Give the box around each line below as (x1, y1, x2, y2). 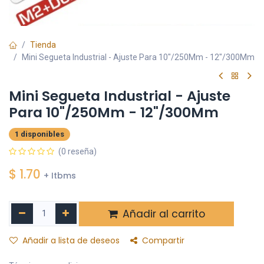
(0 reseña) (58, 147, 97, 157)
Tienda (30, 40, 56, 50)
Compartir (142, 235, 184, 247)
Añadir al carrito (120, 206, 206, 221)
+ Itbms (44, 170, 76, 182)
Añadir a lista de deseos (22, 235, 120, 247)
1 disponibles (15, 130, 64, 139)
